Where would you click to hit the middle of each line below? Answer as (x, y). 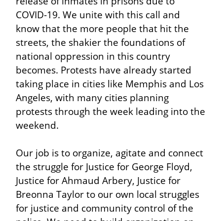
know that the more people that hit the (102, 28)
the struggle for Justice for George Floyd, (104, 166)
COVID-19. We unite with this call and (98, 14)
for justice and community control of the (105, 208)
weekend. (37, 125)
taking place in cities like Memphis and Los (110, 83)
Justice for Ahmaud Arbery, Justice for (98, 180)
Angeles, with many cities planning (92, 97)
